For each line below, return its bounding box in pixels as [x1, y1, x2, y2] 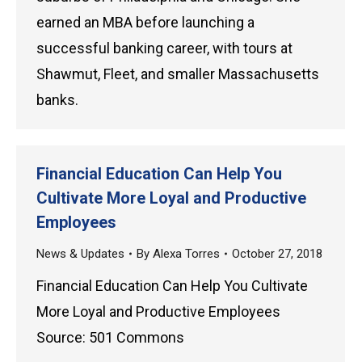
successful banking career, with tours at [36, 40, 293, 57]
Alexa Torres [153, 246, 220, 261]
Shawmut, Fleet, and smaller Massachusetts [36, 65, 319, 82]
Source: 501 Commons [36, 329, 184, 346]
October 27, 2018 [232, 246, 322, 261]
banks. [36, 91, 78, 108]
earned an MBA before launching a [36, 14, 255, 31]
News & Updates [36, 246, 124, 261]
